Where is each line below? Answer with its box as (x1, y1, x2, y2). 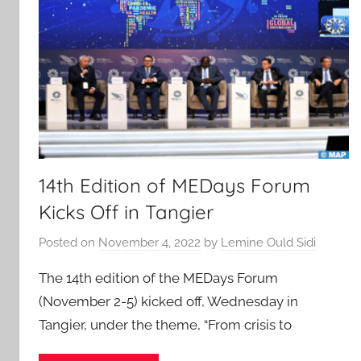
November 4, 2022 (98, 234, 201, 250)
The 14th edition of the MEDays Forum (39, 269, 278, 286)
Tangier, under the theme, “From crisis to (39, 316, 292, 333)
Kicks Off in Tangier (39, 200, 214, 225)
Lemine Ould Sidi (221, 234, 316, 250)
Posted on (39, 234, 98, 250)
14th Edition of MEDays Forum (39, 173, 310, 198)
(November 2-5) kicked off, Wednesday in (39, 293, 298, 309)
